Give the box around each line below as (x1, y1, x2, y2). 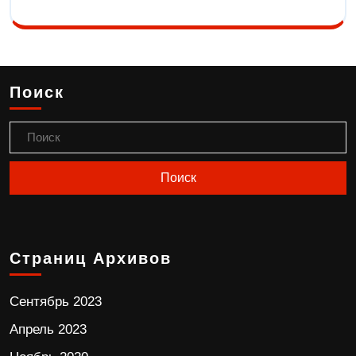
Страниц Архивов (10, 250, 172, 268)
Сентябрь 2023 (10, 294, 102, 310)
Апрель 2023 (10, 322, 87, 338)
